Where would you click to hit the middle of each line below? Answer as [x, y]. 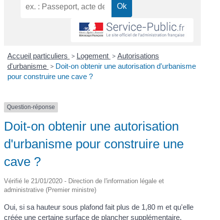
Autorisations [138, 56]
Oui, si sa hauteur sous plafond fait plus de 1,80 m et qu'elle [99, 207]
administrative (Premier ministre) [50, 190]
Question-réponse [31, 107]
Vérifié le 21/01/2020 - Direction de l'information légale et [84, 181]
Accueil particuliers [38, 56]
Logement [93, 56]
